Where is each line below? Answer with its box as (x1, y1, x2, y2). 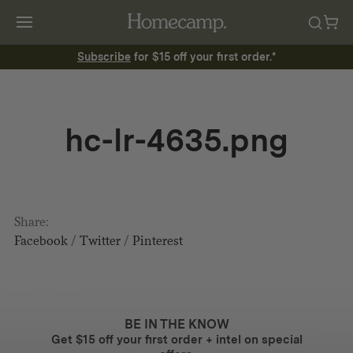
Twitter (79, 233, 121, 248)
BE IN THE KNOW (124, 317, 229, 332)
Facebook (13, 233, 68, 248)
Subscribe (77, 50, 131, 63)
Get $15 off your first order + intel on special (50, 333, 303, 347)
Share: (13, 214, 49, 229)
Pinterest (132, 233, 183, 248)
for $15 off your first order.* (131, 50, 276, 63)
